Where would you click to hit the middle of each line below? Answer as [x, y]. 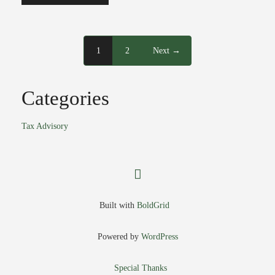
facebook [159, 173]
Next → [166, 50]
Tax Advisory [45, 126]
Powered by [119, 237]
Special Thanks [141, 268]
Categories [65, 98]
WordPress [159, 237]
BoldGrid [153, 205]
